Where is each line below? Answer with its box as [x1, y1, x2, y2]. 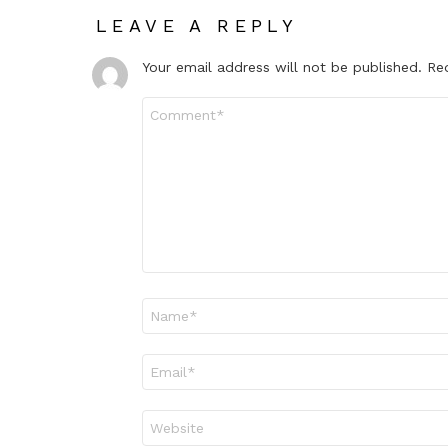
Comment [142, 98, 204, 113]
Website [142, 411, 193, 426]
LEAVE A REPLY [96, 15, 299, 37]
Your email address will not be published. [142, 59, 422, 76]
